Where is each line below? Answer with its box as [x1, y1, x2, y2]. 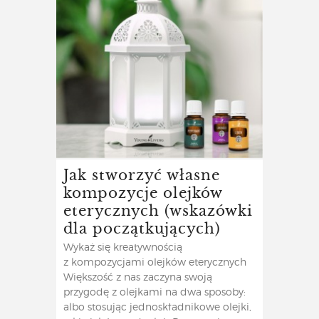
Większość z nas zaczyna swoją [63, 273, 212, 283]
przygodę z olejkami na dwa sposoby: [63, 288, 246, 298]
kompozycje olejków [63, 181, 222, 204]
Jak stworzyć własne [63, 163, 220, 186]
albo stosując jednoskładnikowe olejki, [63, 303, 251, 313]
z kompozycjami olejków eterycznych [63, 258, 246, 268]
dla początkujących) [63, 216, 221, 239]
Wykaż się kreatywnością [63, 243, 182, 253]
